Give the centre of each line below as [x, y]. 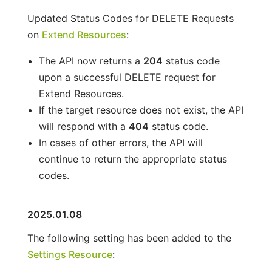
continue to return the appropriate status [133, 159]
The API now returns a [91, 60]
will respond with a [83, 126]
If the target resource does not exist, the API [141, 110]
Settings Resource [70, 254]
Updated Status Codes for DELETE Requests [130, 18]
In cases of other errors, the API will [121, 142]
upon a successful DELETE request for [127, 77]
